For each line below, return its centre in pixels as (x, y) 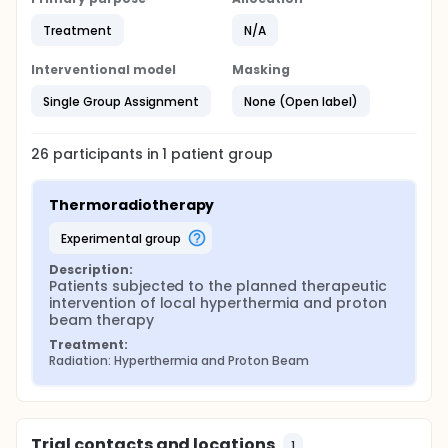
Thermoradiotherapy (132, 205)
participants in (107, 154)
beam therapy (101, 320)
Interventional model (104, 69)
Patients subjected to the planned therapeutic (218, 286)
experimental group (123, 238)
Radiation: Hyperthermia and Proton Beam (179, 360)
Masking (261, 69)
